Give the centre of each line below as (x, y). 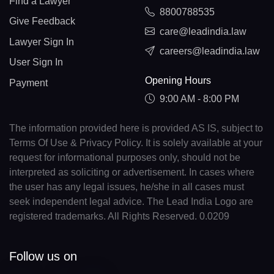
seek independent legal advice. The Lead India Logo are (131, 201)
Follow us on (43, 257)
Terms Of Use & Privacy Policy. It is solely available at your (136, 143)
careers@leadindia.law (209, 51)
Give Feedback (42, 21)
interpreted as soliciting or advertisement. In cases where (132, 172)
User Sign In (36, 62)
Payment (28, 83)
